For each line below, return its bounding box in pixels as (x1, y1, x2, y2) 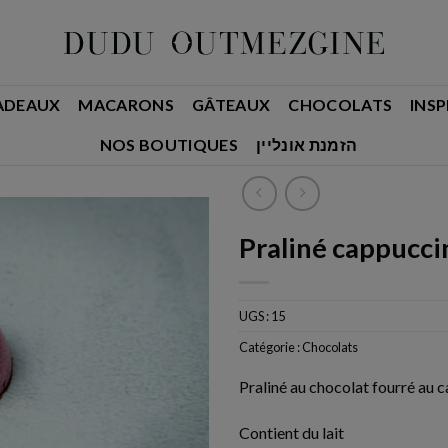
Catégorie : (239, 338, 302, 355)
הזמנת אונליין (256, 135, 358, 154)
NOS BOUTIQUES (99, 135, 238, 154)
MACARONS (78, 95, 175, 114)
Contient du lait (239, 423, 344, 443)
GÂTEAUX (192, 95, 271, 114)
